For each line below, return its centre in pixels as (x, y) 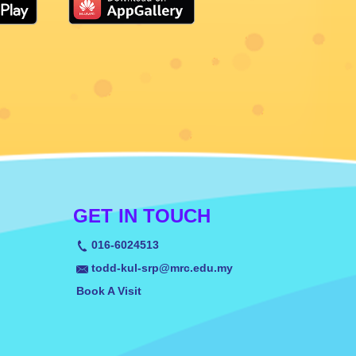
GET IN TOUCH (142, 216)
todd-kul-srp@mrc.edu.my (162, 269)
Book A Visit (109, 292)
